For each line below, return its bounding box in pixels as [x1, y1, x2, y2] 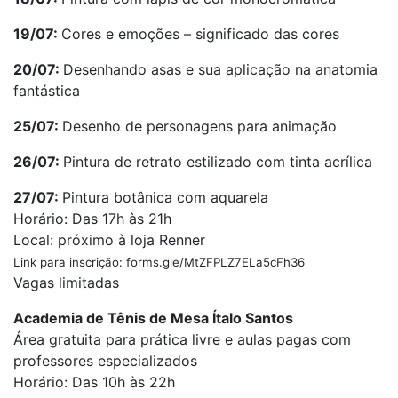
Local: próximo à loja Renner [13, 231, 205, 249]
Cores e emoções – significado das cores [61, 25, 339, 43]
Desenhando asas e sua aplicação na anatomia [63, 60, 378, 78]
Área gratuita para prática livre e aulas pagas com [13, 330, 351, 348]
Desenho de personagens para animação [62, 117, 337, 135]
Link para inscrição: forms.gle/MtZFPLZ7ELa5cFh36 [13, 255, 305, 269]
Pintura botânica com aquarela [62, 188, 268, 206]
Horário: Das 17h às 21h [13, 210, 171, 227]
